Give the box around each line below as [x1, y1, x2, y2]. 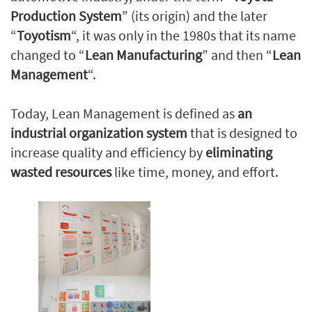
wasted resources [10, 163, 111, 180]
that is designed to [187, 124, 297, 141]
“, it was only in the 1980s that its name [71, 26, 296, 44]
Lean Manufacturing [85, 46, 202, 63]
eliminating [205, 143, 272, 161]
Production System [10, 7, 122, 24]
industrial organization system [10, 124, 187, 141]
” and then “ [202, 46, 272, 63]
